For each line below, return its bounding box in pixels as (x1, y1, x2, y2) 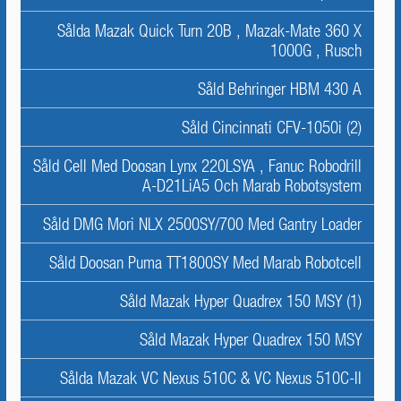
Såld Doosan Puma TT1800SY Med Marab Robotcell (49, 252, 362, 272)
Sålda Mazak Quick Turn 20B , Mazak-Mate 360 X (57, 21, 362, 40)
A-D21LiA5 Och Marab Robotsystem (142, 175, 362, 195)
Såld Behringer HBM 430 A (198, 79, 362, 98)
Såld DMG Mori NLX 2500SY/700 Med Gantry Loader (43, 214, 362, 234)
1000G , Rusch (270, 40, 362, 60)
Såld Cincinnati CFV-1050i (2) (182, 117, 362, 137)
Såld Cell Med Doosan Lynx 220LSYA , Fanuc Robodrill (33, 156, 362, 175)
